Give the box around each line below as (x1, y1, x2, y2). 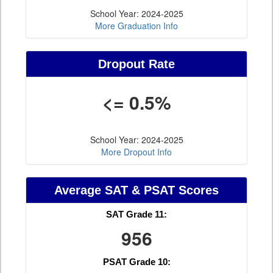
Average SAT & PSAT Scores (54, 183, 219, 197)
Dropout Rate (98, 57, 175, 71)
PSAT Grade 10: (102, 257, 171, 268)
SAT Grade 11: (106, 209, 167, 220)
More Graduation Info (95, 19, 178, 32)
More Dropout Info (101, 146, 172, 158)
